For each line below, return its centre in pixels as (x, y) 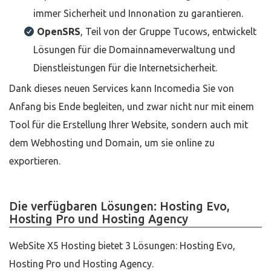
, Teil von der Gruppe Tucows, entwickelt (168, 31)
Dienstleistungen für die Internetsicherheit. (125, 68)
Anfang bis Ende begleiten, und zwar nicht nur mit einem (132, 106)
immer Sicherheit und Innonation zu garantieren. (138, 13)
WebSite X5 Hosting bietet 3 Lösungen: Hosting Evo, (122, 246)
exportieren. (35, 161)
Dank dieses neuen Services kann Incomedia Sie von (122, 88)
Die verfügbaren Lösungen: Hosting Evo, (119, 206)
